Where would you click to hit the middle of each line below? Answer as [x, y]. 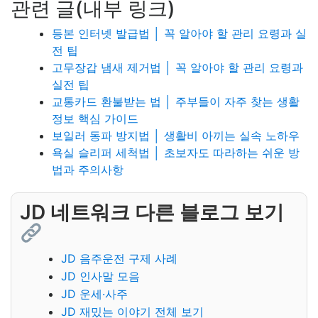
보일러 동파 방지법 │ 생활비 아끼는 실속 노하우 [176, 135]
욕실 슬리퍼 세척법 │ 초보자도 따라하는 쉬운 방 [176, 152]
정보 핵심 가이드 [95, 118]
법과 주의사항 [88, 169]
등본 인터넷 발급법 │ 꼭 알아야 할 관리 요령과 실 [179, 33]
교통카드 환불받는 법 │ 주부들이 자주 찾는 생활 [176, 101]
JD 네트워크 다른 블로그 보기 [152, 212]
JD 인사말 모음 [100, 276]
